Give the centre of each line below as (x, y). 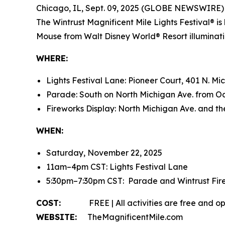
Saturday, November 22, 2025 (104, 153)
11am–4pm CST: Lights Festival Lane (117, 167)
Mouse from (60, 36)
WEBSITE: (58, 217)
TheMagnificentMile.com (131, 217)
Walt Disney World (120, 36)
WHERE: (52, 59)
